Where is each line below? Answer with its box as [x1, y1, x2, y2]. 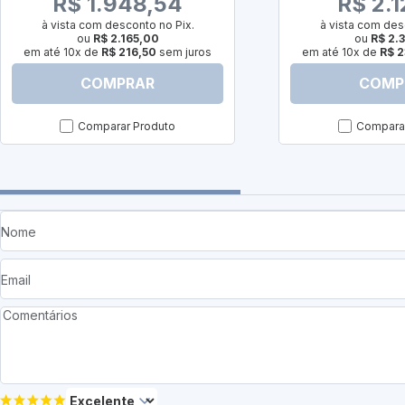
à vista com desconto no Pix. [41, 17, 194, 32]
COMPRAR [80, 74, 155, 93]
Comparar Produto [78, 118, 175, 133]
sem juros [156, 44, 212, 59]
